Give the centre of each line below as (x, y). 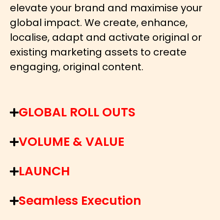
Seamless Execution (80, 200)
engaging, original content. (77, 67)
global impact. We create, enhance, (99, 23)
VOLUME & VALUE (71, 141)
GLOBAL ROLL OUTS (77, 112)
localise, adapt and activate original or (106, 38)
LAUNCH (44, 171)
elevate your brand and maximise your (106, 8)
